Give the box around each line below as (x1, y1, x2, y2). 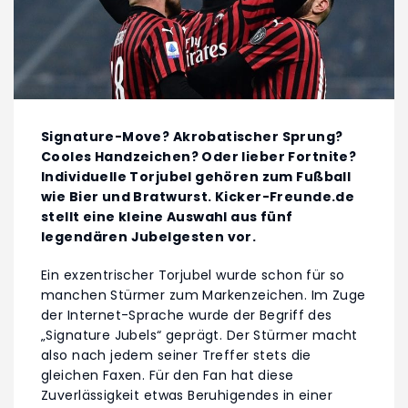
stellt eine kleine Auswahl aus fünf (41, 208, 293, 227)
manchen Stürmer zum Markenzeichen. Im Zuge (41, 286, 366, 305)
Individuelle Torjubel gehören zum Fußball (41, 168, 352, 187)
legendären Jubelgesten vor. (41, 228, 257, 247)
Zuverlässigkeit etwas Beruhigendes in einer (41, 386, 333, 405)
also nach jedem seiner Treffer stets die (41, 346, 311, 365)
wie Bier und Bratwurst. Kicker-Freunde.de (41, 188, 355, 207)
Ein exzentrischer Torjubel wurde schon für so (41, 266, 345, 285)
